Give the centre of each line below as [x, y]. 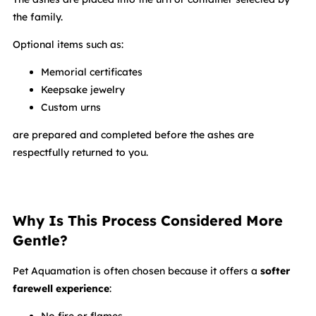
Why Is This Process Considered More [148, 221]
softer [275, 271]
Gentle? [40, 241]
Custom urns [71, 108]
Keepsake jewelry [83, 90]
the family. [38, 17]
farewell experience [61, 289]
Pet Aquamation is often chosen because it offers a [136, 271]
